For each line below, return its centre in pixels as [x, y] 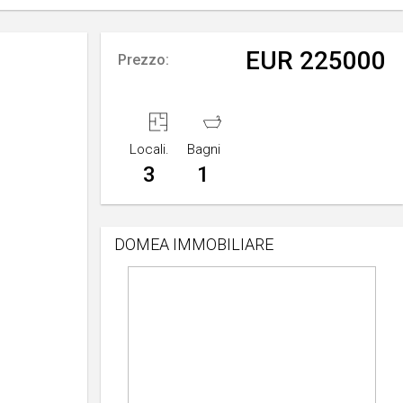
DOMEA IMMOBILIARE [194, 244]
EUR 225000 [316, 61]
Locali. [149, 149]
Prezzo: [143, 60]
